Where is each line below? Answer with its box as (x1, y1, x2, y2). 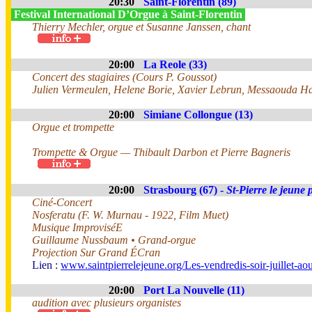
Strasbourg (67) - (143, 184, 226, 196)
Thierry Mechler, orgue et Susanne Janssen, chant (32, 21, 251, 33)
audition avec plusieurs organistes (32, 297, 181, 309)
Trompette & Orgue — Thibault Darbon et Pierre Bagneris (32, 146, 290, 158)
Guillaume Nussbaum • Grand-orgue (32, 234, 196, 246)
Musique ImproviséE (32, 221, 123, 233)
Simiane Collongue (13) (143, 109, 253, 120)
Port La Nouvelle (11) (143, 284, 244, 296)
